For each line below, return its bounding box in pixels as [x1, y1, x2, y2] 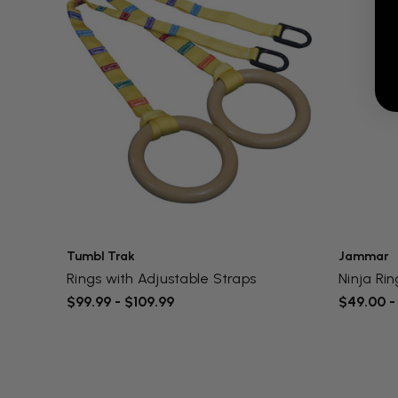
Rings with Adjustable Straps [67, 270, 256, 288]
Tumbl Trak [67, 249, 135, 265]
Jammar [338, 249, 389, 265]
